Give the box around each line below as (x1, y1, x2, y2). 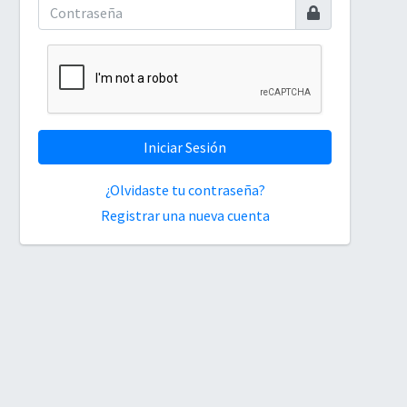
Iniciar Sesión (144, 137, 227, 156)
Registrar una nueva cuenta (100, 205, 270, 224)
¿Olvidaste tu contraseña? (104, 180, 265, 199)
